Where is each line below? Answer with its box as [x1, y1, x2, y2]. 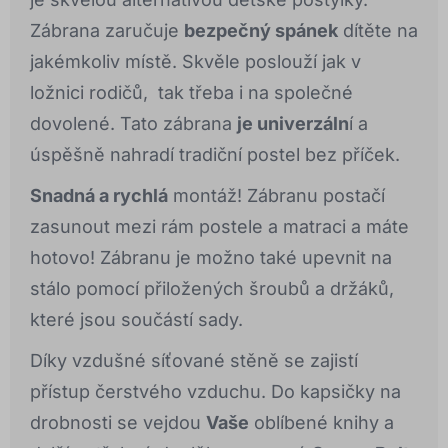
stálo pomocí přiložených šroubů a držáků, [30, 278, 394, 300]
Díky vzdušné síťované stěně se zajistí [30, 350, 358, 372]
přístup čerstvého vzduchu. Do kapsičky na [30, 381, 401, 403]
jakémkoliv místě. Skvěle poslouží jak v [30, 51, 361, 73]
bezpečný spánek [184, 20, 338, 42]
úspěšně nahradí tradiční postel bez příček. [30, 144, 400, 166]
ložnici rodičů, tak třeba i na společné [30, 82, 353, 104]
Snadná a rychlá [30, 185, 168, 207]
